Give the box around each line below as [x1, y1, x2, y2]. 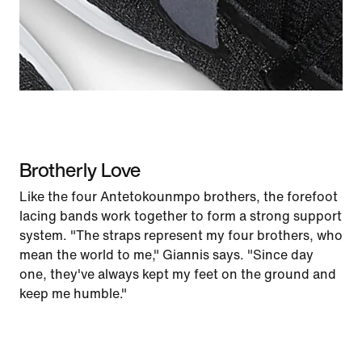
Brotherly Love [19, 155, 141, 184]
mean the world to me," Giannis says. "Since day [19, 248, 314, 262]
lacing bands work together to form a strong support [19, 209, 342, 223]
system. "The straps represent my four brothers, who [19, 229, 343, 242]
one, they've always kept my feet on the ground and [19, 267, 336, 281]
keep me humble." [19, 287, 127, 301]
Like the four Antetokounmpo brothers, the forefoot [19, 190, 338, 204]
